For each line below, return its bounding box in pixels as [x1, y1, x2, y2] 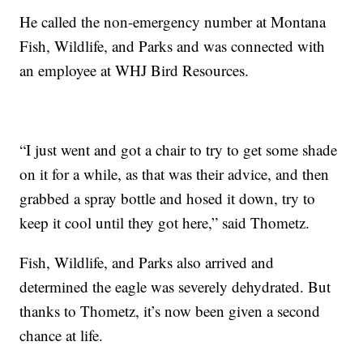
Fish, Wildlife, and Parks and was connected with [19, 36, 326, 57]
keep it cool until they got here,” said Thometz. [19, 212, 310, 233]
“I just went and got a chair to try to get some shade [19, 139, 338, 160]
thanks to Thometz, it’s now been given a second [19, 301, 321, 322]
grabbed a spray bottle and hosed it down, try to [19, 188, 316, 209]
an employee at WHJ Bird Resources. [19, 60, 250, 81]
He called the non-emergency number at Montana [19, 11, 327, 32]
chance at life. [19, 325, 104, 346]
